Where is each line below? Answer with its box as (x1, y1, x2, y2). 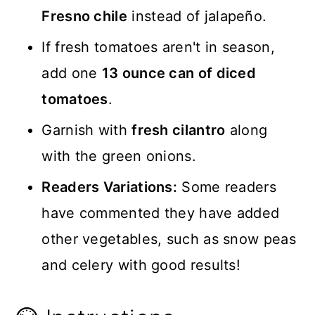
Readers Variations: (41, 179, 178, 196)
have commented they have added (41, 205, 280, 222)
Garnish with (41, 122, 132, 139)
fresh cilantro (131, 122, 226, 139)
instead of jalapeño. (127, 8, 267, 25)
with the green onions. (41, 148, 196, 165)
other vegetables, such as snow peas (41, 231, 296, 248)
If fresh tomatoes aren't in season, (41, 39, 275, 56)
